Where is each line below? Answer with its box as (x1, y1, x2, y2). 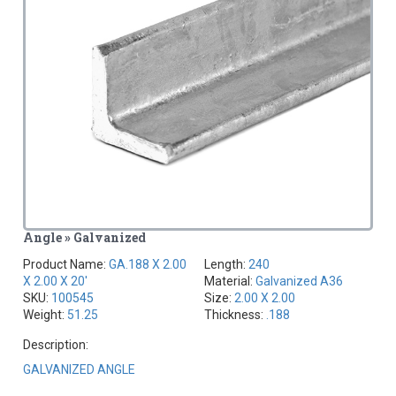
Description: (23, 338, 89, 353)
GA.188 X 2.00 (109, 257, 187, 272)
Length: (204, 257, 248, 272)
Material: (204, 274, 255, 289)
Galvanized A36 (255, 274, 343, 289)
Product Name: (23, 257, 110, 272)
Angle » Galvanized (23, 229, 147, 247)
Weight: (23, 308, 68, 323)
